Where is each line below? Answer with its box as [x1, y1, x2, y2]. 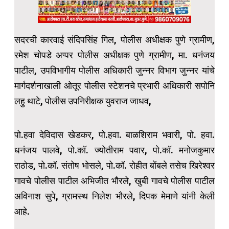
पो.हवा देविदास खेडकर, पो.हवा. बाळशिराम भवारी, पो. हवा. [14, 129, 215, 141]
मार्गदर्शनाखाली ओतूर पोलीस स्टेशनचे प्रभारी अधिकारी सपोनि [14, 80, 215, 91]
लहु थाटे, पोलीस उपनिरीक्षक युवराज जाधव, [14, 96, 151, 107]
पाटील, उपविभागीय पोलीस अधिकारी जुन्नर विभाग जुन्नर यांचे [14, 65, 215, 76]
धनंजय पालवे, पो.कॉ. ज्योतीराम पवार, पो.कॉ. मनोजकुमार [14, 145, 215, 156]
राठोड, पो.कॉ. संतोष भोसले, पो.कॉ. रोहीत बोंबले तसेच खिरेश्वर [14, 160, 215, 171]
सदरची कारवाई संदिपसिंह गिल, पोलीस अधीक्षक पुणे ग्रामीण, [14, 34, 215, 45]
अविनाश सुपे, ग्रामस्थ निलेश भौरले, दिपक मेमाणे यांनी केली [14, 191, 215, 202]
